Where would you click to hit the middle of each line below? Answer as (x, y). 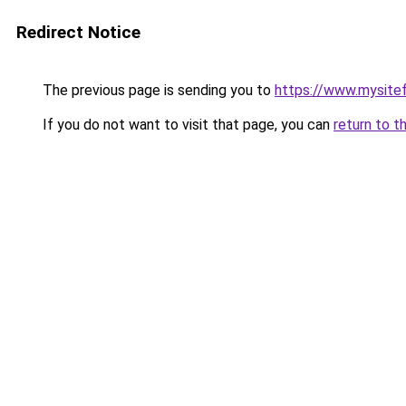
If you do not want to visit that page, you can (186, 125)
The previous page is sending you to (157, 90)
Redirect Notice (78, 32)
